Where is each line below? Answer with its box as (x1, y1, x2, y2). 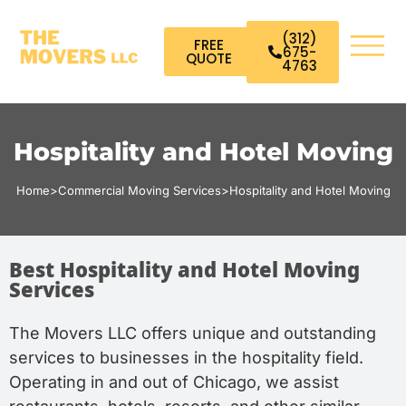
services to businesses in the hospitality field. (9, 348, 363, 367)
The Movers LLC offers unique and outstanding (9, 324, 376, 343)
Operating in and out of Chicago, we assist (9, 372, 339, 391)
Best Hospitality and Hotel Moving (9, 259, 360, 285)
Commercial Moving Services (57, 183, 221, 198)
